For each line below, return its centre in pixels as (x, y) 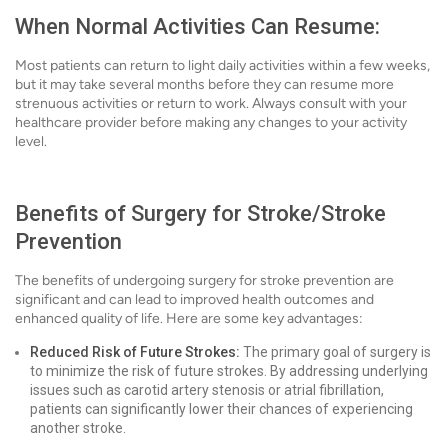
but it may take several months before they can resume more (204, 84)
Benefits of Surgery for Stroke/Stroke (200, 213)
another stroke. (78, 428)
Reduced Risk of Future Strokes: (135, 352)
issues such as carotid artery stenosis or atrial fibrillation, (207, 390)
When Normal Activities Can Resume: (197, 26)
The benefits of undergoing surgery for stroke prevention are (204, 280)
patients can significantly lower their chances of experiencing (221, 409)
